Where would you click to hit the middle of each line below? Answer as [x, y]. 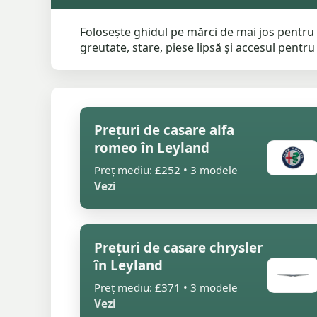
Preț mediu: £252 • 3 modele [166, 170]
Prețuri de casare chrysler [178, 247]
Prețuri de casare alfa [164, 130]
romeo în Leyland [152, 148]
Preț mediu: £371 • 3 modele [166, 287]
